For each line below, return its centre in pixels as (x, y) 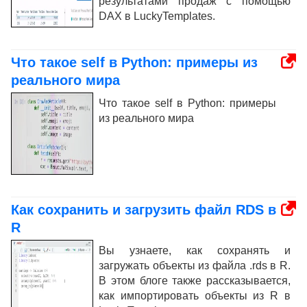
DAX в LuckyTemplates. (157, 16)
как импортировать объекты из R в (195, 295)
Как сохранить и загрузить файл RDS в (144, 209)
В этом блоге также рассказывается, (195, 280)
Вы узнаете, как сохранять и (195, 250)
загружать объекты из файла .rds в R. (195, 265)
